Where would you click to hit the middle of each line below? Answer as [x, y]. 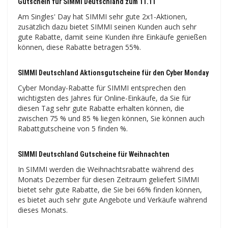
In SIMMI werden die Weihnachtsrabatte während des [106, 169]
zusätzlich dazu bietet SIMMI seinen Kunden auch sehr [107, 27]
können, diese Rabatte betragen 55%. [79, 47]
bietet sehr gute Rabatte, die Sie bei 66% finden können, [110, 190]
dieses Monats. [43, 210]
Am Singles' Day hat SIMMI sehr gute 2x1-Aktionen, [103, 17]
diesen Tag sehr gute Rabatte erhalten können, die [101, 108]
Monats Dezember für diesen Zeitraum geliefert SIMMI [108, 180]
